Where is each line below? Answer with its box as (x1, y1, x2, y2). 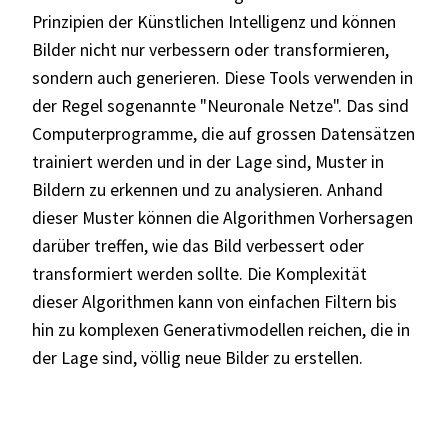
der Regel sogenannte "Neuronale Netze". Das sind (32, 94, 409, 117)
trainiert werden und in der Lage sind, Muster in (32, 150, 384, 173)
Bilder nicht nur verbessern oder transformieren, (32, 38, 389, 61)
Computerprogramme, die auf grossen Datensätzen (32, 122, 415, 145)
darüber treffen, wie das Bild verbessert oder (32, 234, 364, 257)
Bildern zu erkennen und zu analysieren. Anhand (32, 178, 383, 201)
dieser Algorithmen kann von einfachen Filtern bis (32, 290, 397, 313)
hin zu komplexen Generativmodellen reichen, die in (32, 318, 410, 341)
